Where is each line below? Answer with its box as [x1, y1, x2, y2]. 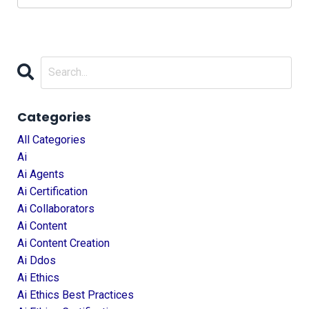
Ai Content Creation [17, 236, 110, 250]
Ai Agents [17, 167, 64, 181]
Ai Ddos [17, 253, 56, 267]
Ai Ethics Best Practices [17, 288, 134, 301]
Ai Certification [17, 184, 88, 198]
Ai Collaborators [17, 201, 94, 215]
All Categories [17, 132, 86, 146]
